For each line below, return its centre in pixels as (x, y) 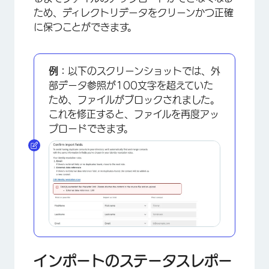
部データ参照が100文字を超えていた (131, 85)
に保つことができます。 (85, 27)
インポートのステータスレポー (133, 260)
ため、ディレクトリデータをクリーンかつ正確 (134, 12)
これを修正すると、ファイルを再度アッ (134, 114)
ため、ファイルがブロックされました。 (134, 99)
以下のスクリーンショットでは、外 (144, 71)
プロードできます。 (91, 128)
